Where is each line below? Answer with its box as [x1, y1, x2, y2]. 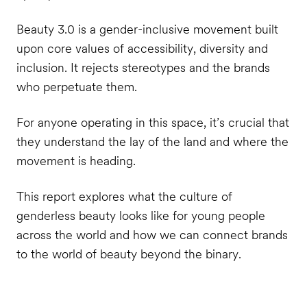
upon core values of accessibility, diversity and [16, 41, 268, 56]
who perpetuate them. [16, 79, 137, 95]
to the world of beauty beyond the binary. [16, 246, 241, 261]
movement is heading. [16, 153, 136, 168]
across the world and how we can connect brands [16, 227, 288, 242]
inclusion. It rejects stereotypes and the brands [16, 60, 270, 75]
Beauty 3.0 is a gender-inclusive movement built [16, 22, 278, 37]
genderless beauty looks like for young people [16, 208, 265, 223]
